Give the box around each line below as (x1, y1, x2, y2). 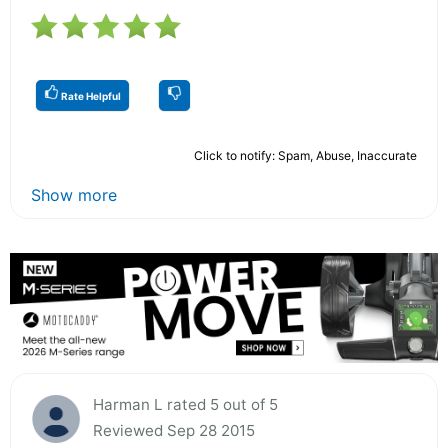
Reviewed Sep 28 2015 (93, 420, 255, 440)
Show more (31, 184, 117, 205)
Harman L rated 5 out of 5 (93, 394, 278, 414)
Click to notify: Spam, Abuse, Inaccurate (194, 147, 417, 163)
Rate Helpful (59, 89, 121, 102)
